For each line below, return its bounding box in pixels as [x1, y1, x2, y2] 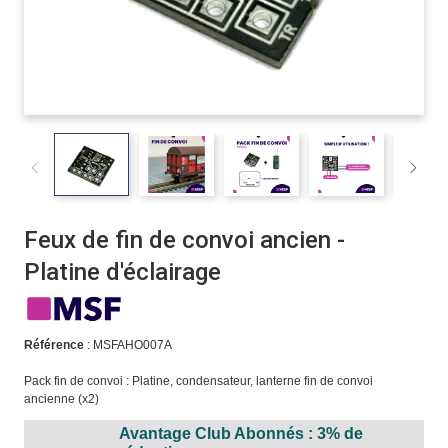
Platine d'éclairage [23, 257, 221, 286]
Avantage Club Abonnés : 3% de [118, 425, 363, 443]
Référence [23, 338, 84, 353]
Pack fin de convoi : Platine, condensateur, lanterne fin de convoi [23, 374, 373, 389]
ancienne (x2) [23, 392, 99, 407]
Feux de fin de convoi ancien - [23, 225, 345, 254]
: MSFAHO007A [83, 338, 172, 353]
